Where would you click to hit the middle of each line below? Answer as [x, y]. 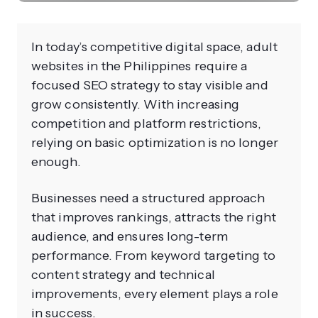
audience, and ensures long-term [130, 236]
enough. [56, 161]
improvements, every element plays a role [155, 294]
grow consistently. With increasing [136, 104]
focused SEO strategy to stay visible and [150, 85]
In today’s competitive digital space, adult [154, 46]
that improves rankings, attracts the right [154, 217]
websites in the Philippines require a [139, 66]
